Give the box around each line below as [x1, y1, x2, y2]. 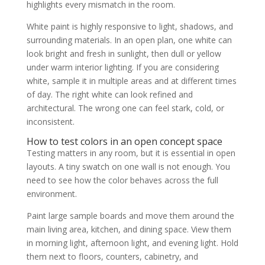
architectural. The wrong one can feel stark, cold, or [26, 102, 224, 114]
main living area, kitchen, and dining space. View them [26, 224, 231, 235]
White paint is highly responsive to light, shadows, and [26, 21, 233, 32]
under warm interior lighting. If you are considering [26, 62, 219, 73]
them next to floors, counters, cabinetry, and [26, 251, 198, 262]
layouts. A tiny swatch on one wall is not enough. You [26, 161, 230, 172]
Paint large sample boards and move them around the [26, 210, 234, 221]
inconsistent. [26, 116, 75, 127]
